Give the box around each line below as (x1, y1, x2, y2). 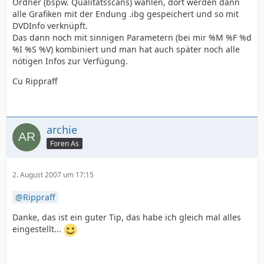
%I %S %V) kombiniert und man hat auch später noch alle (12, 44, 240, 55)
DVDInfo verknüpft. (12, 20, 88, 32)
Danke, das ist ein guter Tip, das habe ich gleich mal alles (12, 212, 241, 223)
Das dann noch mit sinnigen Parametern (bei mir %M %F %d (12, 32, 252, 44)
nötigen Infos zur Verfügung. (12, 55, 128, 67)
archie (47, 123, 77, 137)
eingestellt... (12, 223, 64, 235)
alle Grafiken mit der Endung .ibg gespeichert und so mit (12, 8, 239, 20)
